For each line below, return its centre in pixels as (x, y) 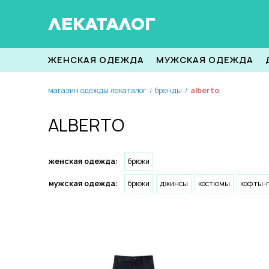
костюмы (214, 183)
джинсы (174, 183)
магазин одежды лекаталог (97, 90)
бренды (168, 90)
